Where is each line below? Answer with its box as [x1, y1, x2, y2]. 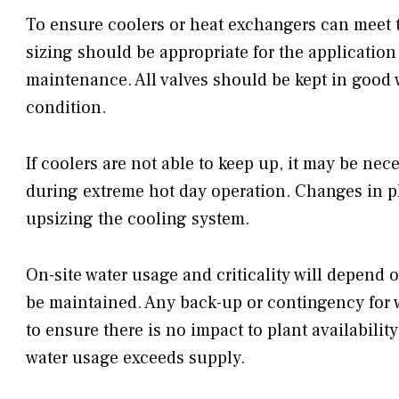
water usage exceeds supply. [26, 346, 245, 370]
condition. [26, 96, 106, 120]
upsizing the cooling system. [26, 208, 249, 232]
